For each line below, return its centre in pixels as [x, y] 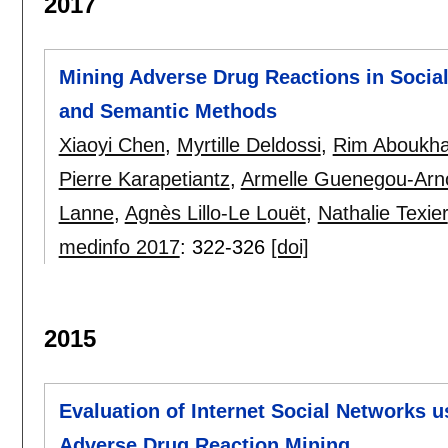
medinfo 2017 [119, 247]
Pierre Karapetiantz [144, 179]
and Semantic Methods [167, 111]
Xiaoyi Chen [111, 145]
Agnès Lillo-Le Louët [215, 213]
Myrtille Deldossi [248, 145]
